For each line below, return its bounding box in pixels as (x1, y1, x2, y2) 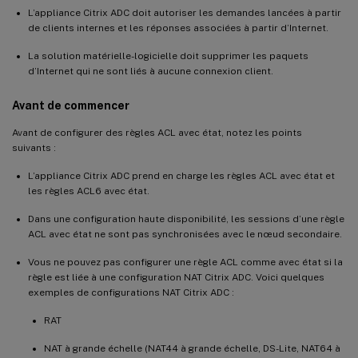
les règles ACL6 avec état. (28, 185, 149, 197)
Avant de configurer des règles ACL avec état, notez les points (12, 126, 302, 138)
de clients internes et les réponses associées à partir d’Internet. (28, 22, 328, 34)
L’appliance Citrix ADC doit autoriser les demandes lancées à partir (28, 6, 341, 18)
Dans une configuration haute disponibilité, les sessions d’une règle (28, 213, 344, 225)
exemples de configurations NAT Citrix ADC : (28, 286, 234, 298)
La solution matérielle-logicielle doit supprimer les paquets (28, 50, 308, 62)
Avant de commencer (12, 98, 129, 112)
